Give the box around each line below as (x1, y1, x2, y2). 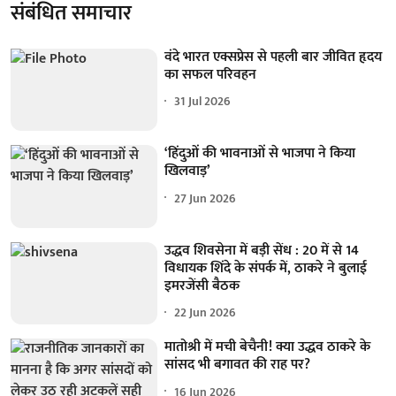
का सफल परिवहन (164, 62, 257, 87)
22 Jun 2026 (174, 302, 237, 324)
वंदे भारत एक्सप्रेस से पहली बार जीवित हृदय (164, 44, 383, 69)
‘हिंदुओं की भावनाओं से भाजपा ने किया (164, 141, 356, 166)
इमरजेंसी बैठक (164, 273, 240, 298)
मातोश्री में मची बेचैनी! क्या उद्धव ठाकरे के (164, 335, 371, 360)
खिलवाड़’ (164, 159, 211, 184)
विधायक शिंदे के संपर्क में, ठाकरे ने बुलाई (164, 255, 368, 280)
